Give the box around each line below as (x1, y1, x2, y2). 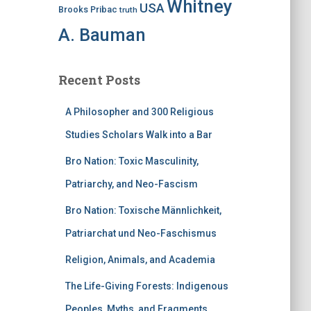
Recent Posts (58, 72, 140, 88)
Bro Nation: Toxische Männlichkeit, (65, 205, 221, 216)
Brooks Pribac (58, 4, 117, 15)
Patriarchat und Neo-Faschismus (65, 228, 217, 239)
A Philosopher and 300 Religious (65, 106, 214, 117)
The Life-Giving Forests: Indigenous (65, 280, 228, 292)
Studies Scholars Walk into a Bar (65, 129, 212, 140)
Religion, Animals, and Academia (65, 254, 215, 265)
